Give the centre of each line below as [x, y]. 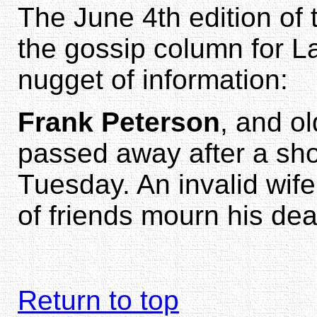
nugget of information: [153, 79]
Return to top [98, 300]
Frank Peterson [119, 122]
